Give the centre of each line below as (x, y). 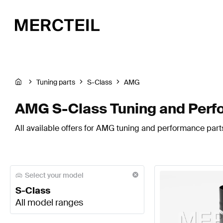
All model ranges (49, 203)
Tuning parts (56, 82)
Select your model (54, 175)
